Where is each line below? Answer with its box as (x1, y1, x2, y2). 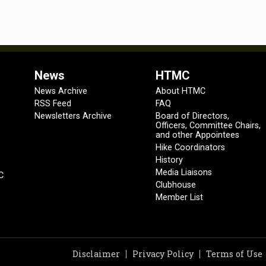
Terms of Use (206, 248, 262, 259)
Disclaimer (72, 248, 120, 259)
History (156, 155, 183, 165)
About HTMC (156, 86, 206, 96)
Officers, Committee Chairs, (156, 121, 261, 131)
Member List (156, 192, 204, 202)
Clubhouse (156, 180, 197, 190)
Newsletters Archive (34, 111, 112, 121)
